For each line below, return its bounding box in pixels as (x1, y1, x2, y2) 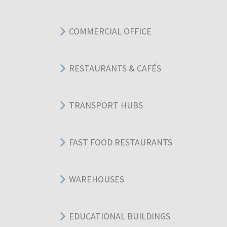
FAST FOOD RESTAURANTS (69, 136, 172, 148)
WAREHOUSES (69, 173, 124, 185)
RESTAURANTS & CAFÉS (69, 62, 161, 74)
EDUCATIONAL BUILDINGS (69, 210, 170, 222)
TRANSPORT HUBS (69, 99, 143, 111)
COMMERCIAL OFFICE (69, 25, 152, 37)
